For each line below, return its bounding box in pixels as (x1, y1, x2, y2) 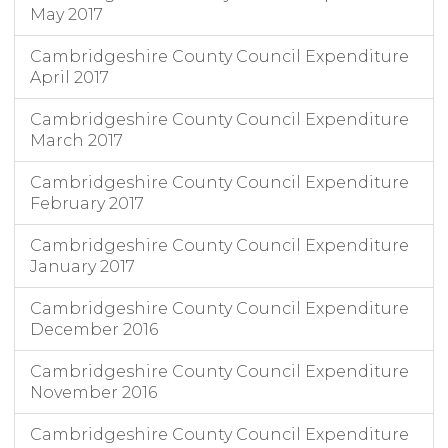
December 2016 (30, 320, 158, 340)
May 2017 (30, 5, 103, 25)
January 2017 (30, 257, 135, 277)
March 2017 (30, 131, 123, 151)
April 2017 (30, 68, 109, 88)
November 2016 (30, 383, 157, 403)
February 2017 (30, 194, 144, 214)
